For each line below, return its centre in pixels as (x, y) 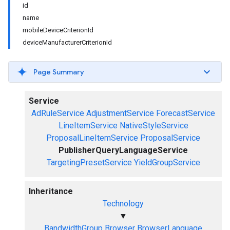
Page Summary (59, 72)
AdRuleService (58, 113)
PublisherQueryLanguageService (123, 150)
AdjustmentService (120, 113)
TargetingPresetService (89, 162)
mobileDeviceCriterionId (58, 30)
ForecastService (186, 113)
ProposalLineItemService (92, 138)
